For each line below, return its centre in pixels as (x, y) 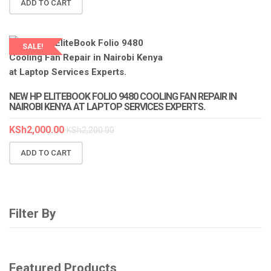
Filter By (32, 214)
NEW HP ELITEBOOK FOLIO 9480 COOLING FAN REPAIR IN (123, 97)
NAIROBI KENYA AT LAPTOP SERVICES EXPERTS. (107, 107)
